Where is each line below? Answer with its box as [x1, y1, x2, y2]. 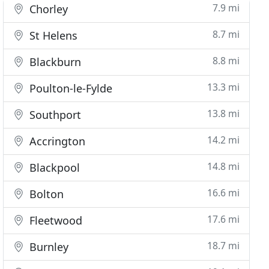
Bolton [26, 187, 64, 201]
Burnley [26, 240, 69, 254]
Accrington [26, 134, 86, 148]
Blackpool [26, 160, 80, 175]
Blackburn [26, 55, 82, 69]
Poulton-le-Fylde [26, 81, 113, 95]
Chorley [26, 2, 68, 16]
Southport [26, 107, 82, 122]
